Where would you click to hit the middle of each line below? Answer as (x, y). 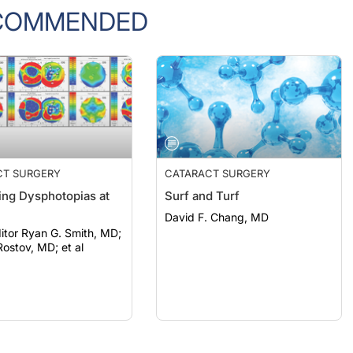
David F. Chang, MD (217, 201)
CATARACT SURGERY (218, 158)
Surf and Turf (203, 180)
